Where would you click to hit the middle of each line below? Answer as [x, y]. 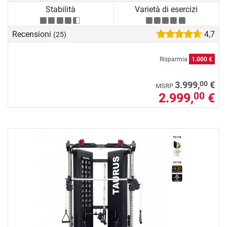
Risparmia [174, 59]
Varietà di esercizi [166, 10]
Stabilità [61, 10]
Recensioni [33, 34]
